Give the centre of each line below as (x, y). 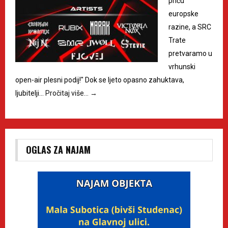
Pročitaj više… (68, 93)
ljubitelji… (30, 93)
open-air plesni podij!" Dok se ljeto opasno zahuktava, (100, 80)
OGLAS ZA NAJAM (58, 150)
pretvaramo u (190, 54)
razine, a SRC (190, 27)
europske (183, 14)
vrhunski (182, 67)
